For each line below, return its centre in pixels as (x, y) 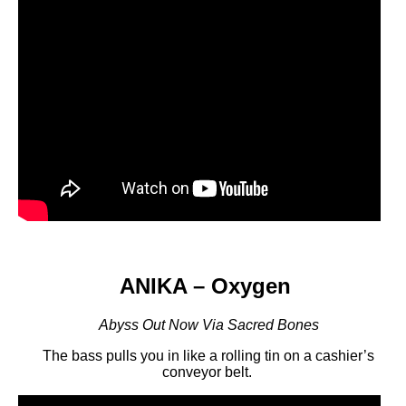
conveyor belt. (207, 372)
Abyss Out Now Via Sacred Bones (208, 324)
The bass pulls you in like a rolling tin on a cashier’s (208, 355)
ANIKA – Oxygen (205, 285)
